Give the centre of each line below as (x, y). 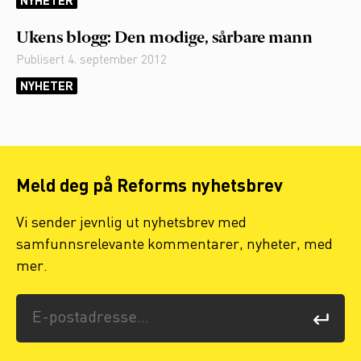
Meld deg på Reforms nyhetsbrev (149, 187)
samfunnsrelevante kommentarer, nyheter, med (174, 245)
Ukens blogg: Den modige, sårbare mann (164, 39)
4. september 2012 (117, 61)
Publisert (42, 61)
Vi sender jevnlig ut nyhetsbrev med (131, 224)
